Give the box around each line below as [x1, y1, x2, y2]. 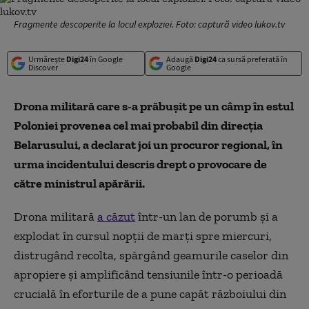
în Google [88, 54, 123, 64]
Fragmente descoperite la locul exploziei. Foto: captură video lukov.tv [14, 18, 285, 30]
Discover [28, 62, 58, 72]
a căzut [97, 209, 135, 224]
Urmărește [28, 54, 66, 64]
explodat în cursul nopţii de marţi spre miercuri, [14, 228, 272, 243]
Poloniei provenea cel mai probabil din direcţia [14, 118, 263, 133]
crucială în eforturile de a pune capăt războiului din [14, 286, 286, 301]
